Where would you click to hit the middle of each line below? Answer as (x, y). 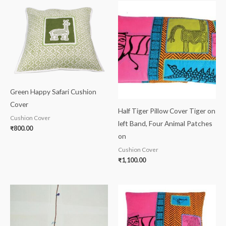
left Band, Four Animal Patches (165, 124)
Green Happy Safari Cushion (53, 92)
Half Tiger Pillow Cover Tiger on (167, 111)
